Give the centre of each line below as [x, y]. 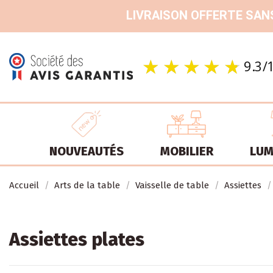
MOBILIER [186, 151]
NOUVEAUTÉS [86, 151]
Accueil [24, 185]
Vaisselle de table [172, 185]
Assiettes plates [77, 239]
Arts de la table [87, 185]
